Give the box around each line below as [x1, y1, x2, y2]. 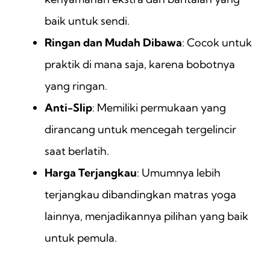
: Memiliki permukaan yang [92, 101, 226, 115]
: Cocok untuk [182, 36, 252, 50]
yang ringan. [45, 79, 107, 93]
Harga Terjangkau [45, 166, 137, 180]
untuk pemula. [45, 231, 117, 245]
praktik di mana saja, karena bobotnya [45, 57, 235, 72]
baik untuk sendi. [45, 14, 130, 28]
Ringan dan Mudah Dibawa [45, 36, 182, 50]
